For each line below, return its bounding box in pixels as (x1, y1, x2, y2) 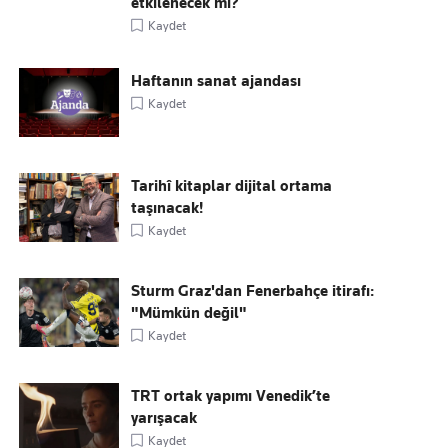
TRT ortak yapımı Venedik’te (131, 387, 331, 405)
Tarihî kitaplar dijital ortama (131, 177, 333, 195)
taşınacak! (131, 199, 204, 217)
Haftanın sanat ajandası (131, 72, 302, 90)
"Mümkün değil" (131, 304, 248, 322)
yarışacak (131, 409, 198, 427)
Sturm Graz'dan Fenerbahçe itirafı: (131, 282, 375, 300)
